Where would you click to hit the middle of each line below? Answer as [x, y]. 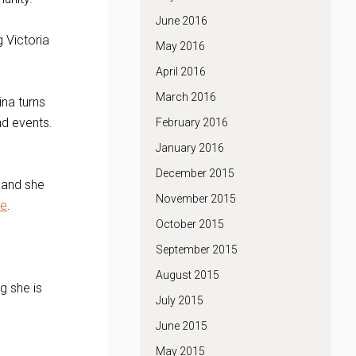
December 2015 [195, 173]
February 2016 [192, 122]
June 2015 [182, 326]
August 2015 [188, 275]
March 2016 [186, 97]
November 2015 [196, 199]
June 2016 [182, 21]
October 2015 [190, 224]
